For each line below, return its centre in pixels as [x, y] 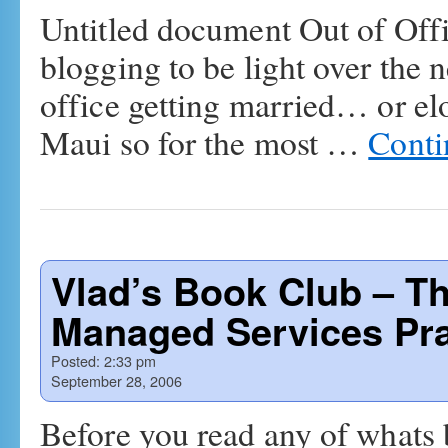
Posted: [75, 360]
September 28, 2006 [116, 380]
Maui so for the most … [204, 142]
